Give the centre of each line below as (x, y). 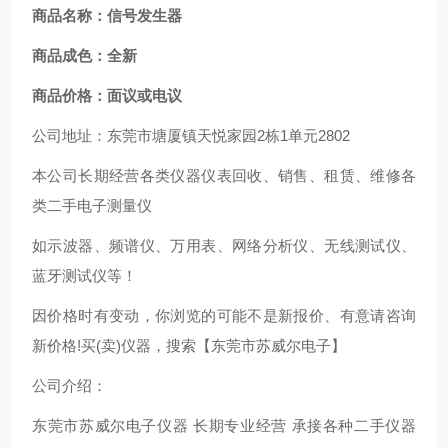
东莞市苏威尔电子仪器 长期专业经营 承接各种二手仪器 (224, 425)
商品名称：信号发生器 (107, 15)
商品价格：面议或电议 (107, 95)
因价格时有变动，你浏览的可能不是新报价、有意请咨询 (224, 315)
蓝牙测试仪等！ (84, 275)
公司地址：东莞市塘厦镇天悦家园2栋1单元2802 (195, 135)
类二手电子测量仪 (92, 205)
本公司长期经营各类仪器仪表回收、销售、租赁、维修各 (224, 175)
